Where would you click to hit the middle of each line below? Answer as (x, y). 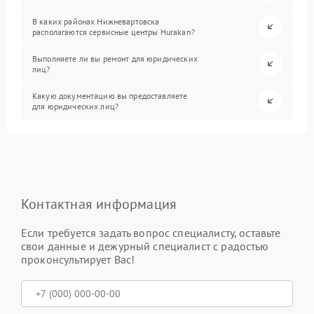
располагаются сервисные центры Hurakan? (114, 32)
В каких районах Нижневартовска (96, 22)
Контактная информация (99, 204)
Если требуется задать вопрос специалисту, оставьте (151, 232)
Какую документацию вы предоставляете (110, 96)
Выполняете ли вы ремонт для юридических (115, 59)
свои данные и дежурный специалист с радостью (145, 246)
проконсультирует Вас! (78, 259)
